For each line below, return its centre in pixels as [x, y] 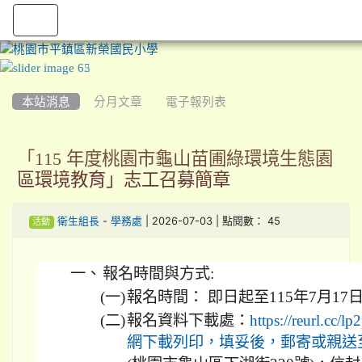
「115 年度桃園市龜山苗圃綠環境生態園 [175, 159]
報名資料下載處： [188, 321]
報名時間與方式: [158, 274]
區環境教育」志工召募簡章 [124, 180]
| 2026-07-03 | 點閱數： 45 [211, 221]
